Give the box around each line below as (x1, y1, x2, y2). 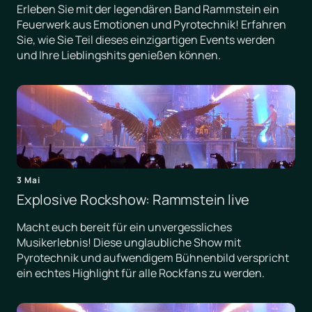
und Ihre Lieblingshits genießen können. (17, 47, 221, 63)
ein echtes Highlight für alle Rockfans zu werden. (17, 265, 265, 281)
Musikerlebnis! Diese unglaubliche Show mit (17, 235, 241, 251)
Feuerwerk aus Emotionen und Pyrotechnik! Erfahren (17, 17, 286, 33)
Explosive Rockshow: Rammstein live (17, 190, 250, 210)
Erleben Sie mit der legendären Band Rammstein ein (17, 1, 279, 17)
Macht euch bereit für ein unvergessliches (17, 219, 232, 235)
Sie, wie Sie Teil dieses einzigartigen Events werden (17, 32, 275, 48)
